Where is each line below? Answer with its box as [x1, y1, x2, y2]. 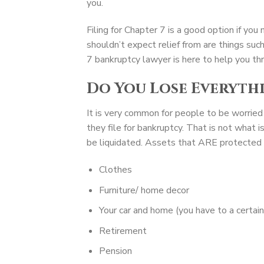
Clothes [98, 163, 132, 177]
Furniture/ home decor [98, 183, 189, 197]
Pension [98, 245, 132, 258]
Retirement [98, 224, 147, 237]
